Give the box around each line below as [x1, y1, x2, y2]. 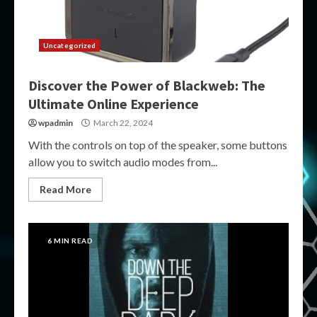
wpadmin [38, 117, 73, 128]
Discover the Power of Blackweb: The [28, 76, 265, 94]
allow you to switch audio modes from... [28, 155, 217, 168]
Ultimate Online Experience [28, 95, 199, 113]
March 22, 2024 [92, 117, 153, 128]
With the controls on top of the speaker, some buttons [28, 138, 287, 151]
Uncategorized [43, 41, 96, 50]
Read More [40, 183, 91, 195]
